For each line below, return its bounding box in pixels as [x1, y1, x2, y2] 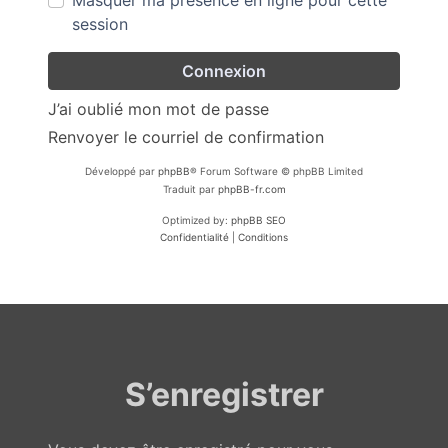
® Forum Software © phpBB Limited [190, 165, 363, 177]
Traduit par [162, 183, 218, 195]
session [72, 14, 128, 34]
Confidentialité [160, 231, 229, 243]
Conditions [238, 231, 288, 243]
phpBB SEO [231, 214, 286, 226]
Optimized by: [162, 214, 231, 226]
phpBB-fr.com [217, 183, 286, 195]
